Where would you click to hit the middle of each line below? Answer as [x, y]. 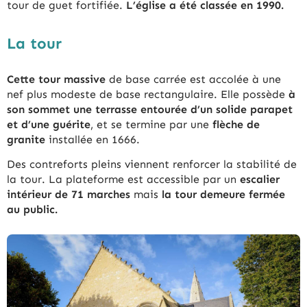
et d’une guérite [49, 124]
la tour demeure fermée [223, 194]
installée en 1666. [93, 139]
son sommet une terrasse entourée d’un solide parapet [150, 109]
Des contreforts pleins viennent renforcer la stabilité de [152, 164]
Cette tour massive [56, 79]
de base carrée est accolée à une [193, 79]
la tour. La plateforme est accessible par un [122, 179]
